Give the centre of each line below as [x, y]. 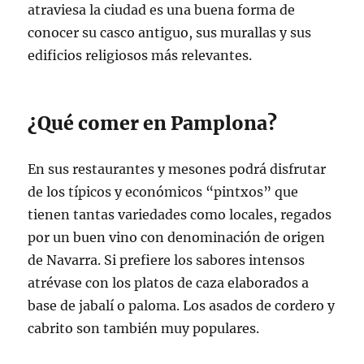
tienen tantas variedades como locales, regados [180, 214]
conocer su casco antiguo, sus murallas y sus [170, 32]
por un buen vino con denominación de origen [177, 237]
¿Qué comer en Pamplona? [153, 123]
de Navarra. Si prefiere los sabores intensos [167, 260]
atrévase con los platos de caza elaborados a [169, 282]
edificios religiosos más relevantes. [140, 55]
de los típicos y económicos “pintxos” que [163, 191]
